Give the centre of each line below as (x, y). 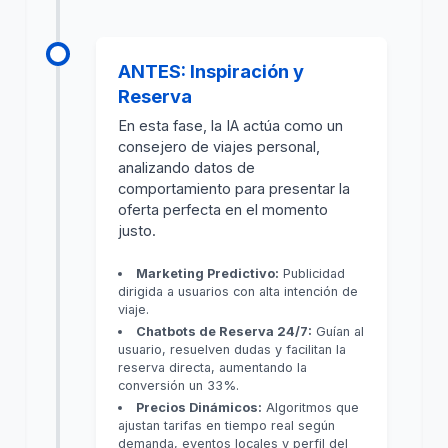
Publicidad (312, 274)
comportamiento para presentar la (234, 189)
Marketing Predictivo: (208, 274)
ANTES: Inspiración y (211, 70)
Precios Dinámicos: (199, 407)
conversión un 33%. (179, 386)
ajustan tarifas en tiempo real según (227, 425)
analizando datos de (187, 168)
